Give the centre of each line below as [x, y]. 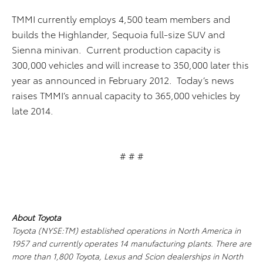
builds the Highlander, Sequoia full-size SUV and [118, 34]
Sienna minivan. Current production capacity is [116, 49]
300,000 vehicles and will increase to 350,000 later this [130, 64]
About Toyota [36, 217]
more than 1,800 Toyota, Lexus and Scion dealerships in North [127, 256]
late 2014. [33, 110]
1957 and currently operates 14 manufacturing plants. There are [131, 243]
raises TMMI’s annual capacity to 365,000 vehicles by [126, 95]
